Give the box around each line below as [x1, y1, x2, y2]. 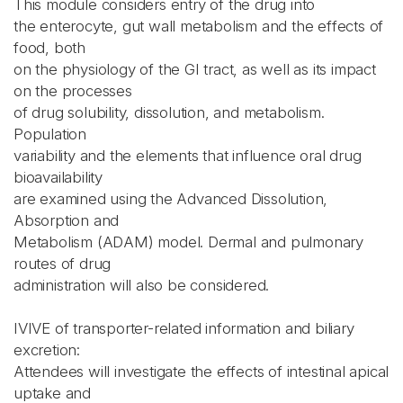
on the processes [13, 82, 132, 100]
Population [13, 125, 86, 143]
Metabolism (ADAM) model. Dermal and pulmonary [13, 233, 363, 251]
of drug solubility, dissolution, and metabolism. [13, 103, 325, 121]
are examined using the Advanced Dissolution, [13, 190, 328, 208]
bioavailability [13, 168, 103, 186]
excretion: [13, 341, 80, 359]
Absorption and [13, 211, 120, 229]
